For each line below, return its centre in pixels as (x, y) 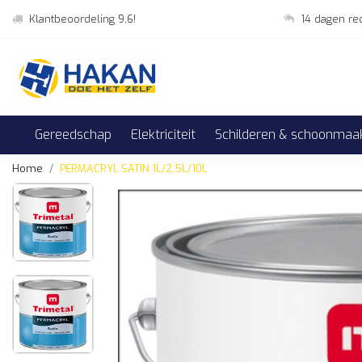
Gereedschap (73, 135)
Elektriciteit (163, 135)
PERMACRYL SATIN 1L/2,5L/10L (134, 168)
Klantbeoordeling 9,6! (82, 19)
